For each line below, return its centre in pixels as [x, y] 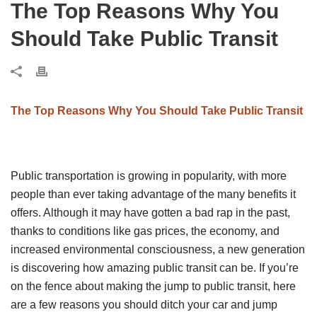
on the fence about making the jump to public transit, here [153, 286]
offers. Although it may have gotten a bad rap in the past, [150, 212]
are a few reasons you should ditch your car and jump [144, 304]
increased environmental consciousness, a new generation [158, 249]
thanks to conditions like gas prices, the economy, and [145, 231]
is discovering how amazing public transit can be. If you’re [155, 267]
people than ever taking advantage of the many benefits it [153, 194]
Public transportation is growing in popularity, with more [149, 175]
